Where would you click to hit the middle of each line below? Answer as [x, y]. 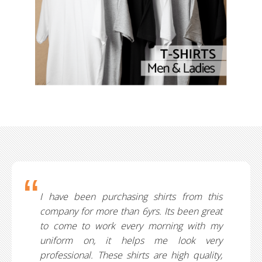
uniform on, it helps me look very [131, 240]
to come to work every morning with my [131, 225]
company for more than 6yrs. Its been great [131, 211]
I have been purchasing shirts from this [131, 196]
